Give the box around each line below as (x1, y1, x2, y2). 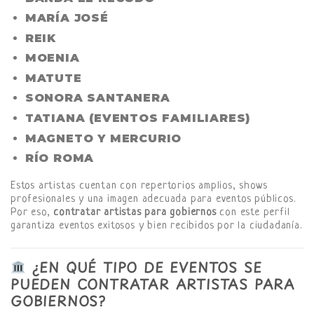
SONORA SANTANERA (25, 91, 170, 105)
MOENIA (25, 51, 80, 65)
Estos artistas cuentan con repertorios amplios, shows (11, 180, 268, 193)
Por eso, (11, 207, 54, 219)
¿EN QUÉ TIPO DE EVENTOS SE (25, 257, 262, 278)
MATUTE (25, 71, 82, 85)
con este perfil (216, 207, 290, 219)
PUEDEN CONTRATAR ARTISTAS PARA (11, 273, 295, 294)
